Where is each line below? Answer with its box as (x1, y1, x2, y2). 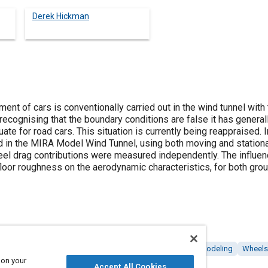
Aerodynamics (87, 244, 137, 253)
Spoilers (22, 244, 51, 253)
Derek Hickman (32, 11, 89, 21)
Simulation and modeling (147, 244, 233, 253)
